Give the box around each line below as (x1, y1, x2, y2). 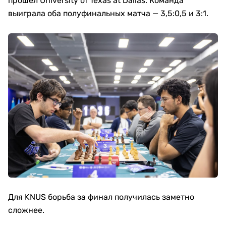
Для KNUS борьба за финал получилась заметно (8, 192, 194, 202)
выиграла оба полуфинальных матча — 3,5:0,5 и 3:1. (8, 8, 208, 18)
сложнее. (8, 205, 44, 215)
